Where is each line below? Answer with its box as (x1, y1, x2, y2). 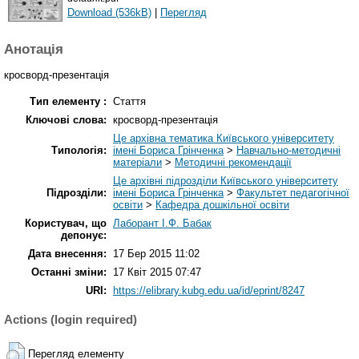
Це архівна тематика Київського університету (113, 132, 334, 145)
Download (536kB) (67, 6, 151, 18)
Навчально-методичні (236, 144, 341, 157)
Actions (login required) (4, 313, 137, 327)
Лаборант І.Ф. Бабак (113, 217, 212, 230)
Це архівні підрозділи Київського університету (113, 175, 338, 188)
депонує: (61, 229, 107, 242)
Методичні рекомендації (175, 156, 292, 169)
